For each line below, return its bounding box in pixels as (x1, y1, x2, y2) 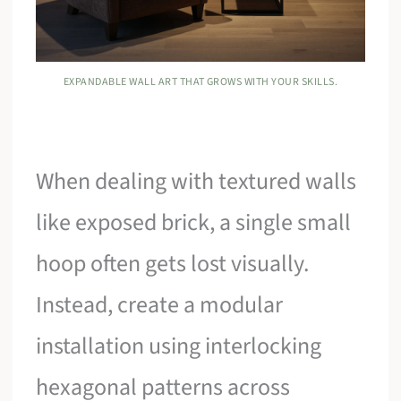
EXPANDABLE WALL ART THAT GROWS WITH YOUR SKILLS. (63, 73, 338, 90)
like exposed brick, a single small (36, 205, 352, 239)
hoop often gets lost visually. (36, 246, 310, 280)
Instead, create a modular (36, 287, 284, 321)
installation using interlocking (36, 328, 322, 363)
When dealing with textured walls (36, 164, 357, 198)
